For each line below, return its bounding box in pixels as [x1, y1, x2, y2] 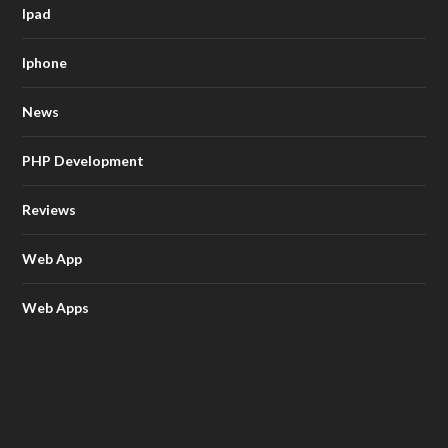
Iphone [22, 53, 68, 71]
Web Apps [22, 298, 90, 316]
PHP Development [22, 151, 145, 169]
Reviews [22, 200, 77, 218]
